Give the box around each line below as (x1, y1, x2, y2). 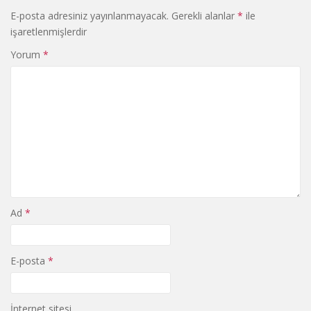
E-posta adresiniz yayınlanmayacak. (10, 8, 169, 22)
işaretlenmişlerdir (10, 24, 87, 38)
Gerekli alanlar (171, 8, 237, 22)
